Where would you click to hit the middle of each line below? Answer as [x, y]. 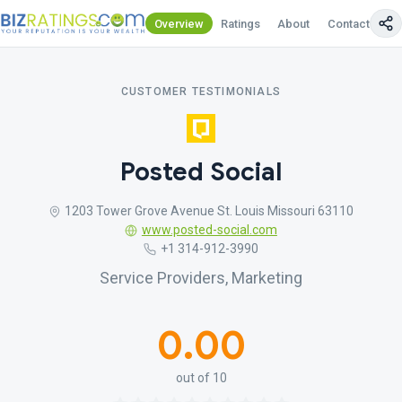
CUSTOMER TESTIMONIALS [201, 92]
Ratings [241, 23]
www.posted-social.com [209, 230]
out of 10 [201, 378]
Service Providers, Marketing [201, 278]
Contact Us [357, 23]
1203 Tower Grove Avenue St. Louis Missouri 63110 [210, 211]
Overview [179, 23]
